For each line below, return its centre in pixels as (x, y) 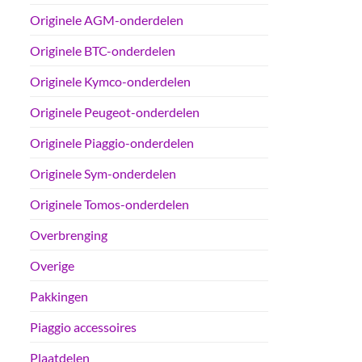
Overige (52, 266)
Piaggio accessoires (83, 327)
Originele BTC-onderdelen (103, 51)
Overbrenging (69, 235)
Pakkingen (59, 297)
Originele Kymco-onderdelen (110, 82)
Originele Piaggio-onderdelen (112, 143)
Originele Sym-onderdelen (103, 174)
